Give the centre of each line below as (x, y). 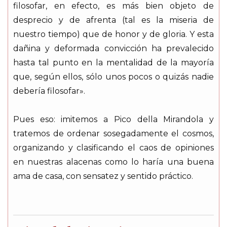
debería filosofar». (49, 91)
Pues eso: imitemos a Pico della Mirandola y (113, 120)
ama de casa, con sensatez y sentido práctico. (103, 176)
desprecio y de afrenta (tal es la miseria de (113, 20)
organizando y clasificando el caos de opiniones (113, 148)
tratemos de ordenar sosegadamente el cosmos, (113, 134)
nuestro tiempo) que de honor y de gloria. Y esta (113, 34)
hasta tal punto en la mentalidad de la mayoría (113, 63)
